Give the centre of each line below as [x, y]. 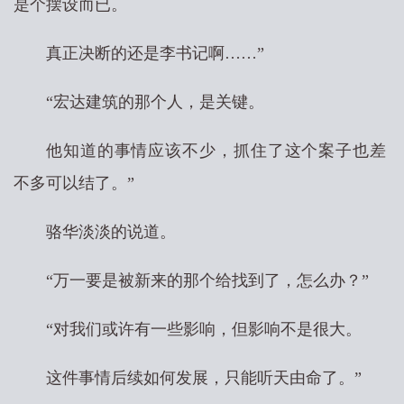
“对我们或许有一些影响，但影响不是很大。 [204, 329]
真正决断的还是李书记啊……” [155, 53]
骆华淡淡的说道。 [111, 232]
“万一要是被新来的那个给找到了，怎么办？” [207, 280]
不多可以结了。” [74, 183]
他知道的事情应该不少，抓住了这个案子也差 [216, 151]
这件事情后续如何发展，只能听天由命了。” [204, 378]
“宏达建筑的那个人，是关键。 [155, 102]
